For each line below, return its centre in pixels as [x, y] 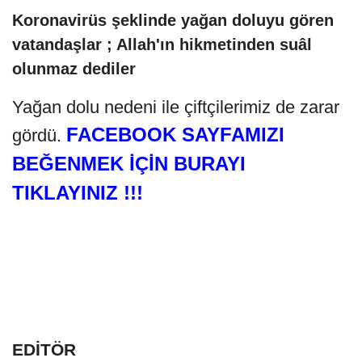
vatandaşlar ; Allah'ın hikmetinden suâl [162, 45]
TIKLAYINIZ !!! [80, 193]
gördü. [39, 136]
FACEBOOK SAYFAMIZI [175, 135]
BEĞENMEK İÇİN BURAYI [129, 164]
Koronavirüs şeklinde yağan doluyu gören [173, 21]
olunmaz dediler [74, 69]
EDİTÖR [44, 350]
